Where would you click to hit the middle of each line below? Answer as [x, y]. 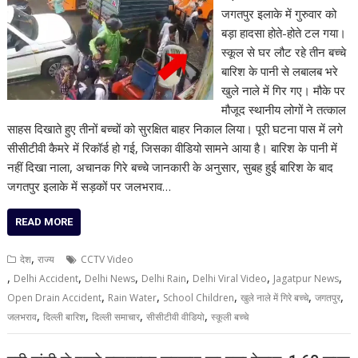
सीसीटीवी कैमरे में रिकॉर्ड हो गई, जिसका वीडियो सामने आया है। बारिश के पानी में [173, 148]
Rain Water [133, 298]
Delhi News [110, 278]
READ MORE [44, 222]
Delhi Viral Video [230, 278]
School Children [199, 298]
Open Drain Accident [55, 298]
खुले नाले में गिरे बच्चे [275, 298]
